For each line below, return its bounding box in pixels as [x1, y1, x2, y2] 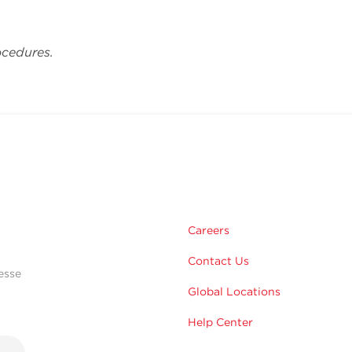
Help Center [188, 316, 253, 329]
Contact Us [188, 255, 249, 268]
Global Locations [188, 285, 280, 299]
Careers [188, 224, 229, 237]
